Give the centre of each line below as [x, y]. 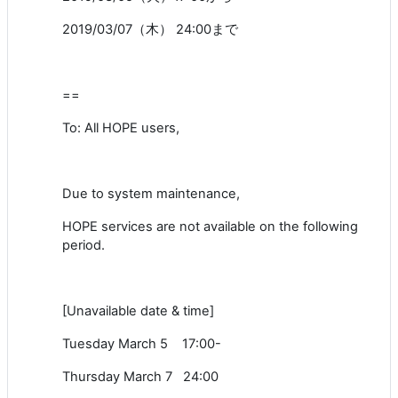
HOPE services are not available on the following [210, 226]
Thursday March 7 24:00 [140, 376]
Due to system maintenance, [151, 193]
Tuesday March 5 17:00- [142, 343]
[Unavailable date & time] [138, 310]
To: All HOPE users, [121, 127]
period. [84, 245]
